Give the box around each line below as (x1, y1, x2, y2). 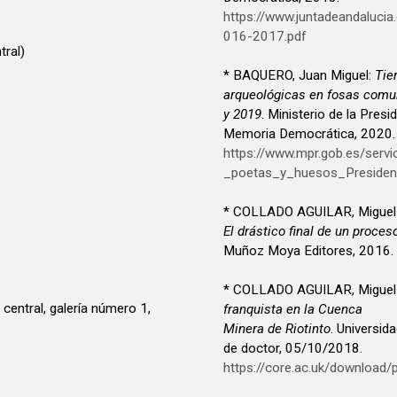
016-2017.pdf (223, 28, 307, 45)
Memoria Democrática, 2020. (223, 126, 395, 143)
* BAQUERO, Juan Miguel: (223, 67, 375, 84)
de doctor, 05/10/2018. (223, 340, 362, 357)
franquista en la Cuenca (223, 301, 362, 318)
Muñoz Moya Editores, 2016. (223, 243, 393, 260)
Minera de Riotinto (223, 321, 331, 338)
